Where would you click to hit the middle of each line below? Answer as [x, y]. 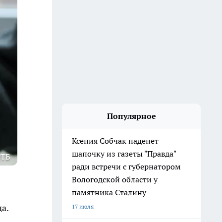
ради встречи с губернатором [126, 166]
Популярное [131, 116]
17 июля [83, 206]
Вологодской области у [115, 179]
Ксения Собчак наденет [115, 141]
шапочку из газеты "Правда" [124, 154]
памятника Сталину [109, 192]
